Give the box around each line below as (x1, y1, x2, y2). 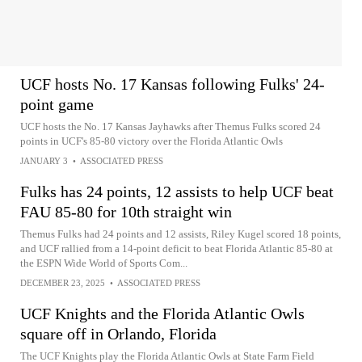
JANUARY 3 (20, 156, 68, 166)
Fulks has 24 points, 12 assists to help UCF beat (20, 183, 334, 200)
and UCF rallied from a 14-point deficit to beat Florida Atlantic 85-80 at (20, 242, 333, 255)
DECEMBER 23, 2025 (20, 278, 105, 288)
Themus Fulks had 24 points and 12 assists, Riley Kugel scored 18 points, (20, 228, 341, 240)
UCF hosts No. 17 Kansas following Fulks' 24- (20, 75, 325, 93)
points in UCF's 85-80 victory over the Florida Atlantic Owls (20, 135, 283, 147)
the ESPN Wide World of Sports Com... (20, 257, 187, 269)
